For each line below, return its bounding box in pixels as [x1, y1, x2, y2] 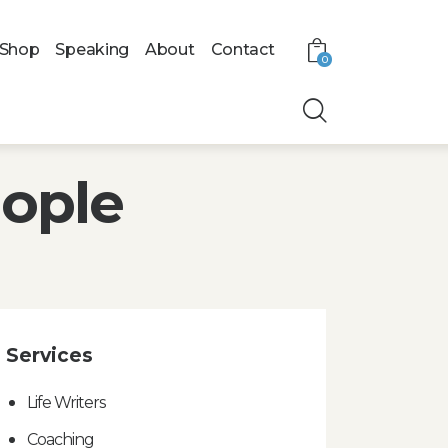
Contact [210, 40, 275, 60]
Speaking [55, 40, 130, 60]
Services [6, 343, 94, 367]
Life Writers [26, 392, 105, 412]
